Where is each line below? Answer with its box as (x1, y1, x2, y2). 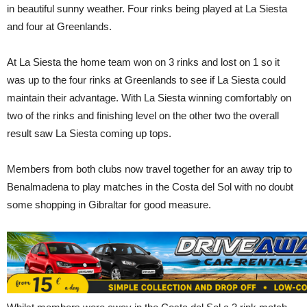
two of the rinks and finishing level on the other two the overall (7, 110, 279, 122)
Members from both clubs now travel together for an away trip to (7, 163, 292, 175)
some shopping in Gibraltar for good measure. (7, 199, 211, 211)
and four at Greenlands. (7, 21, 114, 33)
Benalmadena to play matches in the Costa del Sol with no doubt (7, 181, 293, 193)
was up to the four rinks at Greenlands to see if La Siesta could (7, 74, 286, 86)
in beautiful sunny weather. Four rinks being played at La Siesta (7, 3, 287, 15)
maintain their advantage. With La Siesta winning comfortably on (7, 92, 291, 104)
